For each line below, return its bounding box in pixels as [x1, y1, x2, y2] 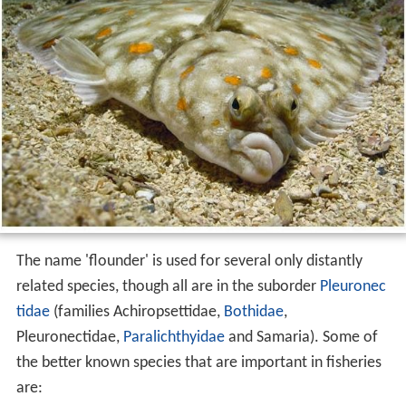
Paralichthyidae [122, 328, 225, 346]
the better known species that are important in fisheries [15, 353, 382, 372]
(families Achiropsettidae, [49, 303, 224, 321]
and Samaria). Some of [224, 328, 378, 346]
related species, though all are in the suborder [15, 277, 320, 295]
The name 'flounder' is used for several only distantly [15, 252, 362, 270]
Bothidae [223, 303, 284, 321]
